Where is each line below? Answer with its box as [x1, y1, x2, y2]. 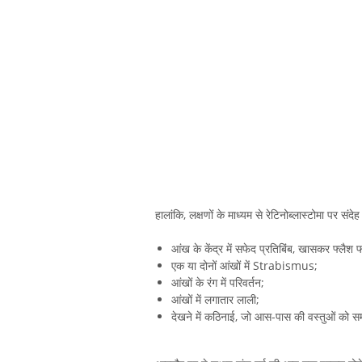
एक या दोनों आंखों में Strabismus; [171, 257, 318, 273]
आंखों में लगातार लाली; [171, 291, 259, 307]
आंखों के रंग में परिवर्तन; [171, 274, 264, 290]
